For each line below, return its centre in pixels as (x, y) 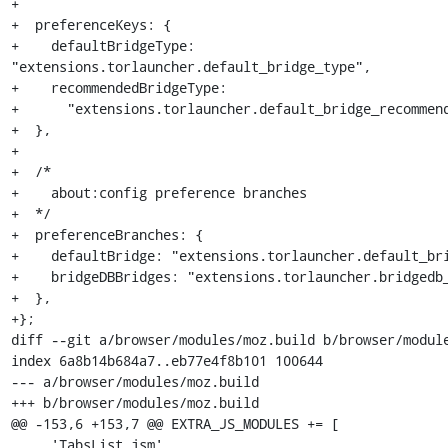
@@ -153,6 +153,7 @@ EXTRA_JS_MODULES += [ (174, 423)
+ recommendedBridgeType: (118, 87)
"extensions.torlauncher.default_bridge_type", (190, 66)
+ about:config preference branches (158, 192)
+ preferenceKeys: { (90, 24)
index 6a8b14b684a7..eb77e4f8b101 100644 (166, 360)
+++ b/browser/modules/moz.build (134, 402)
